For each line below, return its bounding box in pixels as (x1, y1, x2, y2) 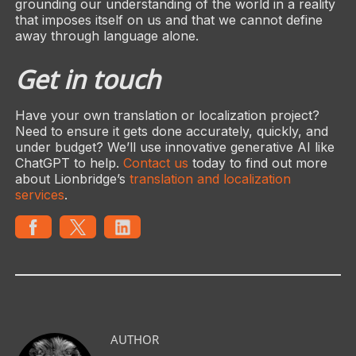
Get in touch (14, 62, 161, 97)
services (14, 187, 64, 203)
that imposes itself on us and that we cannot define (14, 11, 323, 28)
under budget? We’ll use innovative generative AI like (14, 139, 335, 156)
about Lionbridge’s (14, 171, 130, 188)
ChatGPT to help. (14, 155, 123, 172)
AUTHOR (110, 331, 159, 348)
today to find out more (188, 155, 327, 172)
